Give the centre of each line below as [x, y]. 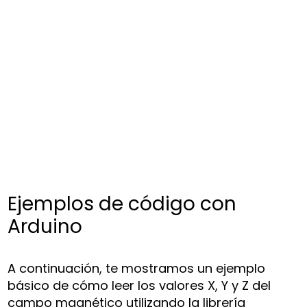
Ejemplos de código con [122, 204]
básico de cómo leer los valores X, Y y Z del [139, 285]
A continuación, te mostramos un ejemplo [137, 268]
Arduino [45, 226]
